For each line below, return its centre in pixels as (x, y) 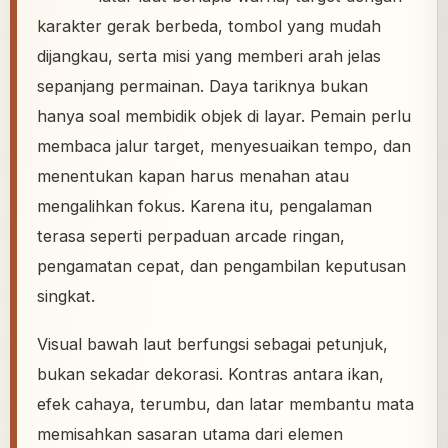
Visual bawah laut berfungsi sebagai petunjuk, (212, 344)
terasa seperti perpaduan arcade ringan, (191, 236)
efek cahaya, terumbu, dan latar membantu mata (225, 404)
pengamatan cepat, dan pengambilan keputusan (221, 266)
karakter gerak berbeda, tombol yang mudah (209, 26)
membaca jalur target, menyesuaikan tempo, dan (224, 146)
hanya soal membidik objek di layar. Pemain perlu (224, 116)
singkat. (66, 296)
